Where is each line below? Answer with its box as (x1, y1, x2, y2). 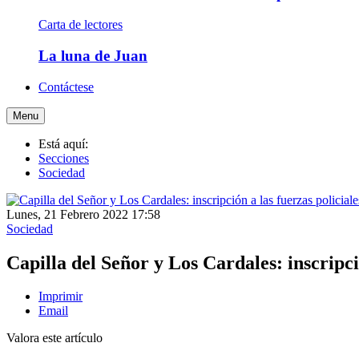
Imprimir (38, 289, 83, 304)
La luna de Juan (38, 46, 147, 64)
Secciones (38, 151, 89, 165)
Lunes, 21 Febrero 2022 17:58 (6, 207, 160, 221)
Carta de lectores (38, 18, 123, 32)
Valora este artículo (6, 331, 103, 345)
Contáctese (38, 79, 94, 94)
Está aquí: (38, 136, 95, 151)
